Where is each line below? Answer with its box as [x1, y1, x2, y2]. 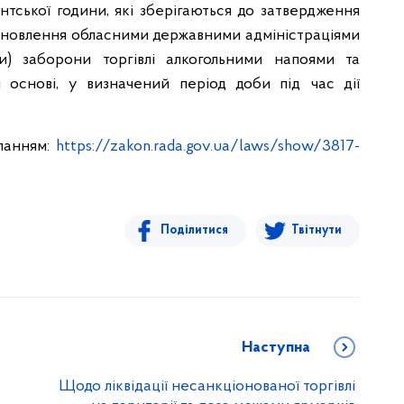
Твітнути [291, 224, 342, 237]
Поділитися [161, 224, 228, 237]
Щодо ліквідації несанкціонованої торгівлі [59, 378, 355, 395]
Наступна [242, 339, 310, 356]
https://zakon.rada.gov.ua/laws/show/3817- [56, 138, 360, 155]
